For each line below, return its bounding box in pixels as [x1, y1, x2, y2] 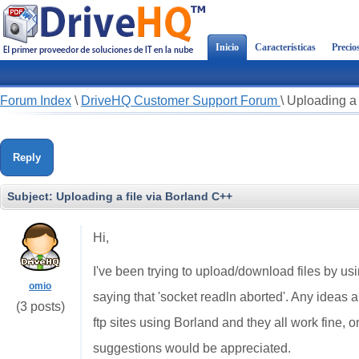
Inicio [216, 42, 239, 53]
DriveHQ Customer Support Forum [81, 94, 280, 107]
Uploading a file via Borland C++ [56, 190, 232, 203]
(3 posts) [15, 300, 65, 313]
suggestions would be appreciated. [93, 341, 291, 355]
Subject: [7, 190, 56, 203]
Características [255, 42, 316, 53]
